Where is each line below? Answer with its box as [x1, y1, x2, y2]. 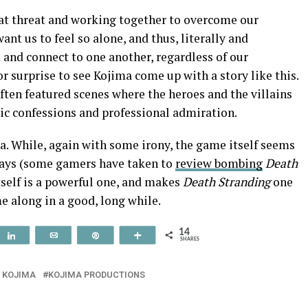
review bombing [175, 155, 263, 171]
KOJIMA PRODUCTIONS [48, 269, 145, 280]
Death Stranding [183, 174, 273, 190]
